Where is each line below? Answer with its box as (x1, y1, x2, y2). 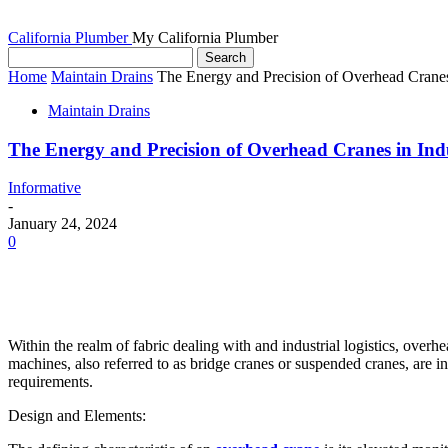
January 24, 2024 (8, 215, 117, 233)
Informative (8, 179, 81, 197)
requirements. (8, 373, 93, 391)
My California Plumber (132, 29, 278, 46)
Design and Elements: (8, 407, 146, 425)
